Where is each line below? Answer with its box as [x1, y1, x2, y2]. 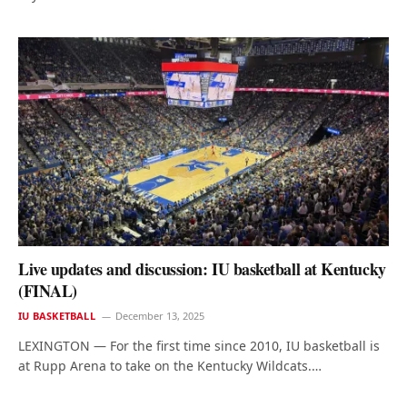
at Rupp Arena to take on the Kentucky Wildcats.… [18, 356, 322, 374]
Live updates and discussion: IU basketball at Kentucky [18, 256, 386, 281]
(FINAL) [18, 278, 77, 303]
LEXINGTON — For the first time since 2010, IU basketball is [18, 336, 380, 354]
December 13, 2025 [114, 308, 204, 323]
